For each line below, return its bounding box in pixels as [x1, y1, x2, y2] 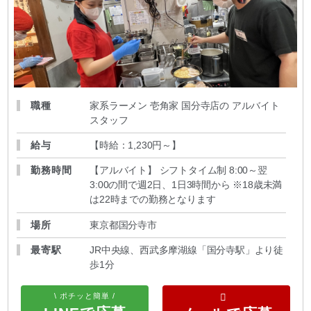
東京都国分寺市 [90, 219, 157, 230]
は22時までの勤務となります [90, 194, 216, 205]
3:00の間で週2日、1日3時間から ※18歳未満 [90, 179, 283, 191]
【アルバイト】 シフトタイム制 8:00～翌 [90, 165, 267, 176]
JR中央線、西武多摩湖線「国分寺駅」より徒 [90, 244, 283, 256]
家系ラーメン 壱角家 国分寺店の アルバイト [90, 99, 280, 111]
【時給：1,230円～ [90, 140, 171, 151]
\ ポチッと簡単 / [54, 291, 116, 300]
